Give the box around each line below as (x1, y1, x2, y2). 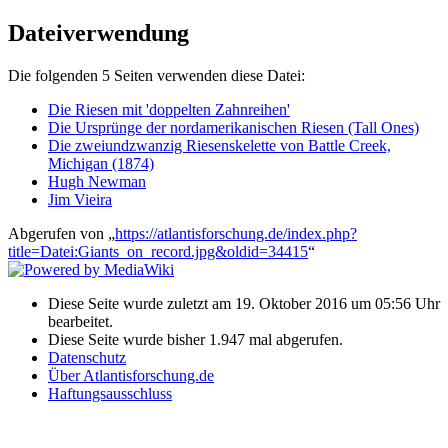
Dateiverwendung (8, 19, 189, 46)
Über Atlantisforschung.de (48, 366, 214, 384)
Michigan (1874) (48, 154, 154, 172)
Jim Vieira (48, 190, 112, 208)
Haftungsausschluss (48, 384, 172, 402)
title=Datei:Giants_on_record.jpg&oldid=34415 (8, 242, 308, 260)
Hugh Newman (48, 172, 146, 190)
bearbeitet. (48, 312, 113, 330)
